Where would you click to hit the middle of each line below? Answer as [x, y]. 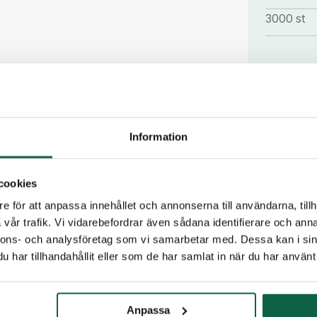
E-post [272, 262]
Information [158, 137]
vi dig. [264, 220]
